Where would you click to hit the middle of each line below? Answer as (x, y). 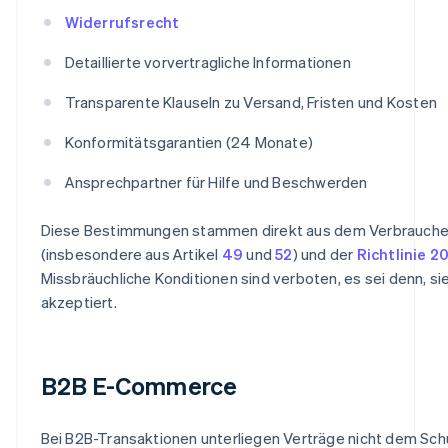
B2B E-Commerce (138, 385)
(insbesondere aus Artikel (131, 253)
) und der (324, 253)
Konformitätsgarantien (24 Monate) (189, 141)
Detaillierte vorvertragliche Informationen (207, 61)
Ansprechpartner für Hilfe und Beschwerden (216, 181)
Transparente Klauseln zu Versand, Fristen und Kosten (250, 101)
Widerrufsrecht (122, 21)
